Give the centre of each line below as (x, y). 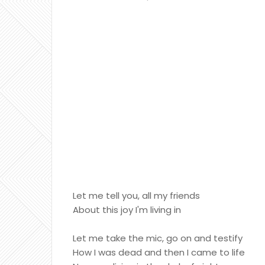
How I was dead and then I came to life (159, 252)
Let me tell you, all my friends (136, 195)
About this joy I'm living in (127, 210)
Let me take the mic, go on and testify (158, 238)
